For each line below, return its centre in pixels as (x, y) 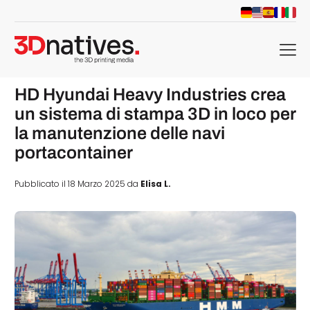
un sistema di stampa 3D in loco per (155, 113)
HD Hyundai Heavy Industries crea (150, 94)
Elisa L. (155, 184)
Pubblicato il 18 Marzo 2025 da (77, 184)
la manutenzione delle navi (119, 133)
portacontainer (75, 152)
